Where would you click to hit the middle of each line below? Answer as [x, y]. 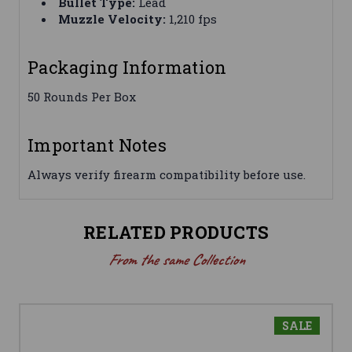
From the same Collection [176, 260]
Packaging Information [127, 68]
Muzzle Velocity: [112, 19]
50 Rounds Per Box [82, 97]
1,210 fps [192, 19]
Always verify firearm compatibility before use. [167, 175]
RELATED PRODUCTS [176, 233]
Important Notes [97, 145]
